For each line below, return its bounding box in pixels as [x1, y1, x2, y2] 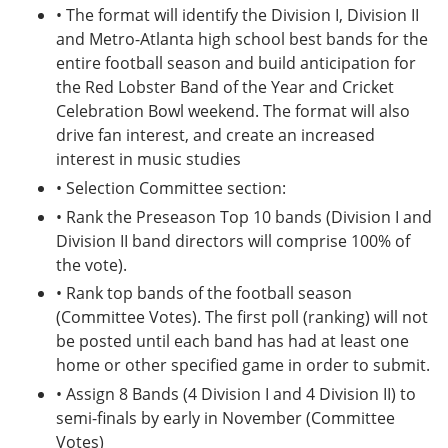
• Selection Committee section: [56, 176, 286, 199]
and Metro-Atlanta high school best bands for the [56, 28, 428, 50]
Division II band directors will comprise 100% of [56, 229, 410, 252]
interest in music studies [56, 148, 241, 170]
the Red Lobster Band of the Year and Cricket [56, 76, 394, 98]
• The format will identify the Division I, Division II [56, 4, 419, 26]
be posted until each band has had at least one [56, 330, 409, 353]
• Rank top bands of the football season [56, 282, 352, 305]
